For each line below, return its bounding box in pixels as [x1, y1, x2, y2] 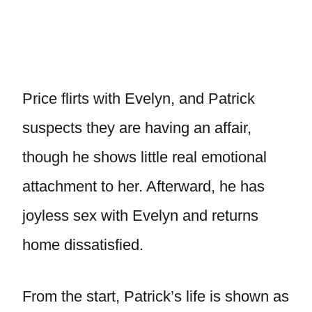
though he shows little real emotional [22, 148, 267, 166]
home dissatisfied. [22, 236, 143, 253]
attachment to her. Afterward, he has [22, 178, 265, 195]
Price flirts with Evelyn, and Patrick [22, 90, 255, 107]
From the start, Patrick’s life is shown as [22, 288, 289, 305]
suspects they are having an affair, [22, 119, 251, 136]
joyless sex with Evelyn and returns [22, 207, 258, 224]
